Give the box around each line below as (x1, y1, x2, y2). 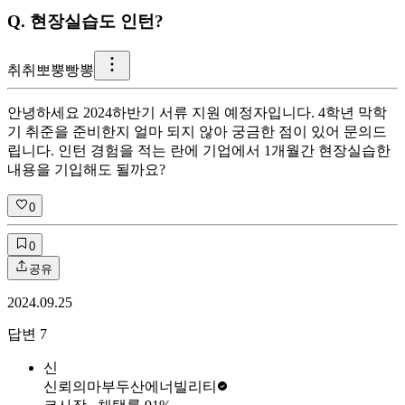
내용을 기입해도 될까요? (7, 161, 165, 177)
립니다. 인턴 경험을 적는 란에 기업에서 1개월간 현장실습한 (7, 142, 391, 158)
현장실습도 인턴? (30, 12, 164, 32)
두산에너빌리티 (116, 378, 217, 394)
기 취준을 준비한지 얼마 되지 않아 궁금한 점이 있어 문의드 (7, 123, 387, 139)
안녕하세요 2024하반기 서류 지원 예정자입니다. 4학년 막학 (7, 104, 387, 120)
